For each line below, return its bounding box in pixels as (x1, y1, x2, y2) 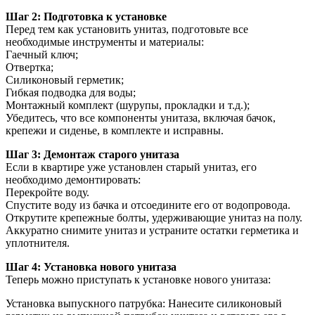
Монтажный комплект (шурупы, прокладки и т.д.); (6, 98, 250, 111)
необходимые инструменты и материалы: (6, 35, 204, 48)
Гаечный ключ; (6, 48, 78, 60)
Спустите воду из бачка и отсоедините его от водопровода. (6, 198, 290, 211)
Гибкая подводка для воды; (6, 86, 136, 98)
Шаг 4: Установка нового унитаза (6, 260, 176, 273)
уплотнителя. (6, 236, 70, 249)
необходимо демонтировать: (6, 173, 141, 186)
